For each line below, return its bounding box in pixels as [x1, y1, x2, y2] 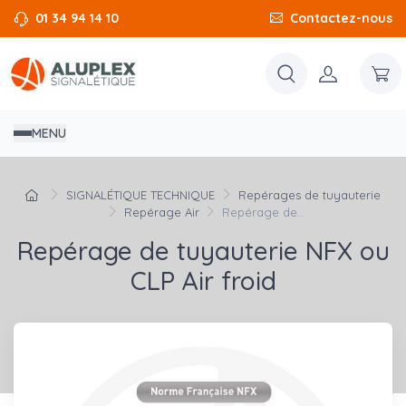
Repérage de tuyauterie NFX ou [16, 235, 390, 267]
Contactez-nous [290, 10, 392, 26]
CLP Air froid [130, 265, 276, 297]
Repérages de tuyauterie [237, 188, 381, 203]
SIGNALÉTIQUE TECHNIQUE [66, 188, 216, 203]
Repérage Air [123, 205, 199, 220]
